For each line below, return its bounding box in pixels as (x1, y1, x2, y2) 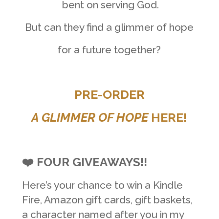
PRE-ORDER (74, 87, 145, 102)
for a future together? (58, 43, 161, 56)
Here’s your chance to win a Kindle (22, 178, 183, 191)
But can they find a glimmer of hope (25, 21, 194, 33)
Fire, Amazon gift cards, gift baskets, (22, 193, 193, 206)
